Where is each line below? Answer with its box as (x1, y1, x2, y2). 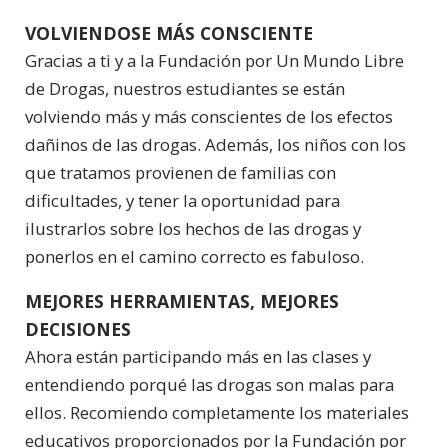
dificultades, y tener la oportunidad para (25, 189, 340, 213)
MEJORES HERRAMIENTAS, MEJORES (25, 289, 339, 314)
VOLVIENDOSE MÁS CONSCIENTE (25, 21, 313, 46)
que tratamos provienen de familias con (25, 161, 336, 185)
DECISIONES (25, 317, 131, 342)
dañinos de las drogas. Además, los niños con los (25, 133, 406, 157)
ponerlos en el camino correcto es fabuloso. (25, 245, 364, 269)
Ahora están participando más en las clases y (25, 345, 371, 369)
